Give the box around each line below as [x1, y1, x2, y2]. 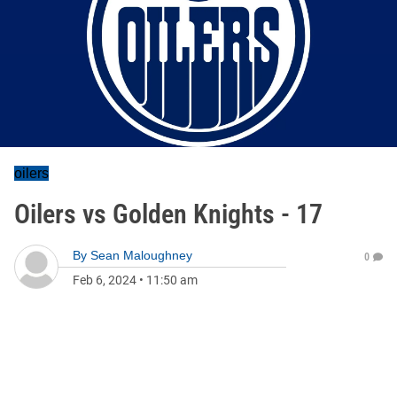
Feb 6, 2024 [73, 273, 136, 287]
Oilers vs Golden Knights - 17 [14, 198, 323, 230]
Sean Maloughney [90, 248, 192, 262]
